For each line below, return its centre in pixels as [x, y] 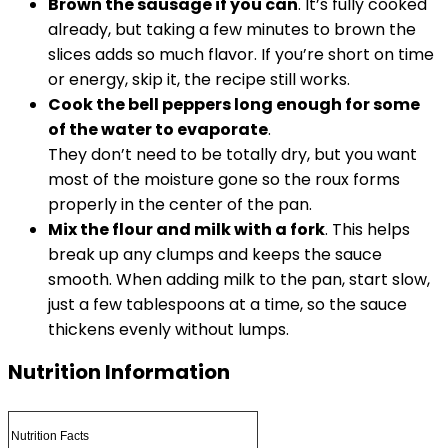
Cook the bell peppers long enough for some [234, 104]
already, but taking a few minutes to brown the [232, 29]
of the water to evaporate [158, 129]
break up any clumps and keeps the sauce [215, 254]
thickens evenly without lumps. [168, 329]
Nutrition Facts [50, 436]
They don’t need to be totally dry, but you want [232, 154]
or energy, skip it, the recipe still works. [199, 79]
